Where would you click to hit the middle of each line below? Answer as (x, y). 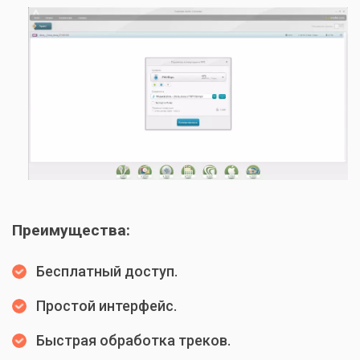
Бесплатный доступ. (107, 272)
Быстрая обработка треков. (133, 341)
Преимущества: (71, 231)
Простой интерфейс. (106, 306)
